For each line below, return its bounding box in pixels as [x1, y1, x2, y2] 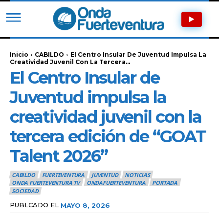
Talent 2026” [10, 145, 108, 166]
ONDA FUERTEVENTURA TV [12, 179, 80, 187]
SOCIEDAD [12, 187, 39, 195]
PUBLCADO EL [10, 200, 59, 209]
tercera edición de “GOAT [10, 126, 206, 147]
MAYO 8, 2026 [61, 201, 110, 209]
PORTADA [152, 179, 178, 187]
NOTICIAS [125, 171, 150, 178]
